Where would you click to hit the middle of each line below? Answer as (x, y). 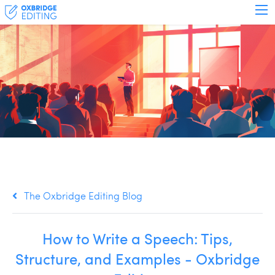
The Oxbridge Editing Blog (83, 196)
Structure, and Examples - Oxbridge (137, 259)
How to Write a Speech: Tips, (137, 239)
